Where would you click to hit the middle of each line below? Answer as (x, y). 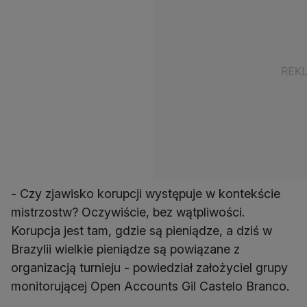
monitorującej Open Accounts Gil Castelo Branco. (150, 286)
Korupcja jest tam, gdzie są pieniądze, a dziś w (142, 231)
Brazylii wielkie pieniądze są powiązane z (125, 249)
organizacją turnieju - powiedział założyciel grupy (149, 268)
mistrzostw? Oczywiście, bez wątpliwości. (128, 212)
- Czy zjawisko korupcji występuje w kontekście (146, 194)
